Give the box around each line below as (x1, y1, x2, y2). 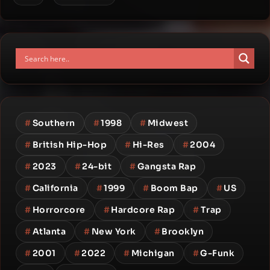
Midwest (147, 118, 188, 128)
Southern (32, 118, 75, 128)
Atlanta (32, 226, 66, 237)
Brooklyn (162, 226, 204, 237)
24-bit (82, 161, 111, 172)
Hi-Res (132, 139, 165, 150)
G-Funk (200, 248, 234, 259)
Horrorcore (32, 204, 86, 215)
